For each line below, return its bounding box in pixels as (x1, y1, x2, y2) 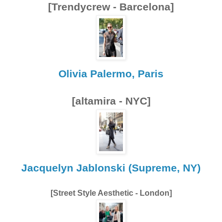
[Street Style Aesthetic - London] (50, 188, 172, 197)
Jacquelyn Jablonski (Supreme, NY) (21, 162, 201, 174)
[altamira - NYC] (71, 95, 151, 107)
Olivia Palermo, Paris (58, 67, 164, 79)
